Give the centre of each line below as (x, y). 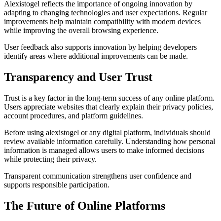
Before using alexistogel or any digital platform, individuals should (107, 133)
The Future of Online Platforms (85, 205)
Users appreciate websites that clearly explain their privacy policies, (109, 107)
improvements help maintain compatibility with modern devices (102, 22)
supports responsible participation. (57, 185)
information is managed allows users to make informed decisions (104, 150)
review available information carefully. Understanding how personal (110, 142)
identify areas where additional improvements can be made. (96, 56)
